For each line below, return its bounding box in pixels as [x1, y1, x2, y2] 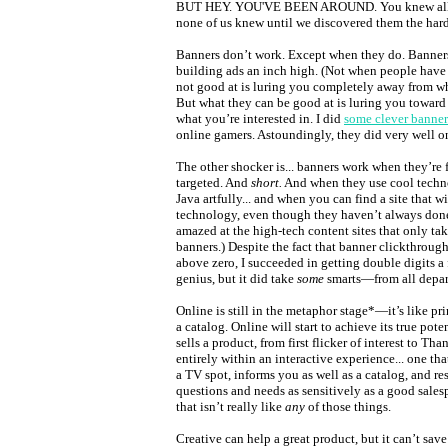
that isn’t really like [176, 399, 285, 414]
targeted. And [176, 175, 251, 190]
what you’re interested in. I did [176, 111, 344, 126]
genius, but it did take [176, 271, 297, 286]
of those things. [305, 399, 391, 414]
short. [251, 175, 282, 190]
